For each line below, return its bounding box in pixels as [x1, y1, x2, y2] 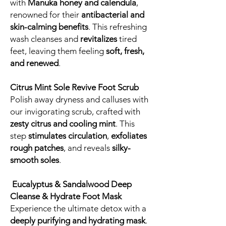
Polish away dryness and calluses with [10, 94, 148, 105]
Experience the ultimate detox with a [10, 203, 146, 214]
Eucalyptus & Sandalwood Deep [12, 179, 132, 190]
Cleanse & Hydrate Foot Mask [10, 191, 122, 202]
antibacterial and [81, 10, 144, 20]
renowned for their [10, 10, 81, 20]
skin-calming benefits [10, 22, 88, 32]
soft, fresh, [106, 46, 144, 56]
